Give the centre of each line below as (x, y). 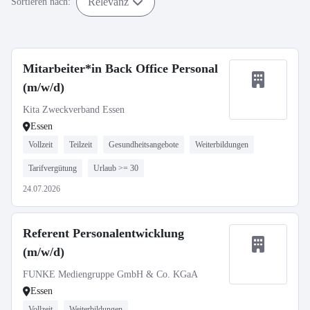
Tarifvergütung (53, 168)
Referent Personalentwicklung (103, 233)
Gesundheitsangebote (144, 145)
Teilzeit (81, 145)
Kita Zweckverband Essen (74, 110)
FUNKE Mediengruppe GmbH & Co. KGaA (110, 274)
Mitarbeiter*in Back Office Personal (120, 69)
